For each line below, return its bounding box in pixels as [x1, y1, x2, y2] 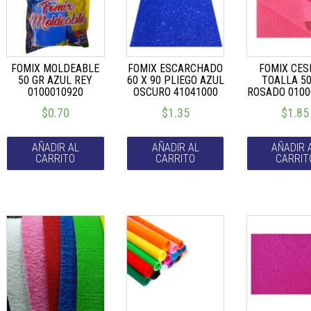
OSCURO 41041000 [133, 85, 218, 99]
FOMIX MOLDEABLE [11, 61, 100, 75]
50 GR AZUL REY [18, 73, 93, 87]
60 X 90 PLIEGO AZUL [126, 73, 224, 87]
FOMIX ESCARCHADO [128, 61, 224, 75]
